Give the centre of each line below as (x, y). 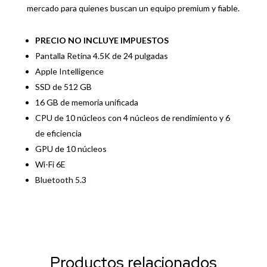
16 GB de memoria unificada (86, 102)
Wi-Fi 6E (50, 164)
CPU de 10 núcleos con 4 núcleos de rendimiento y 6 (132, 117)
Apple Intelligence (69, 71)
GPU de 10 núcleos (71, 148)
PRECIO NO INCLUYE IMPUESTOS (102, 40)
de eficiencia (58, 133)
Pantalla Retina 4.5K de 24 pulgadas (101, 55)
